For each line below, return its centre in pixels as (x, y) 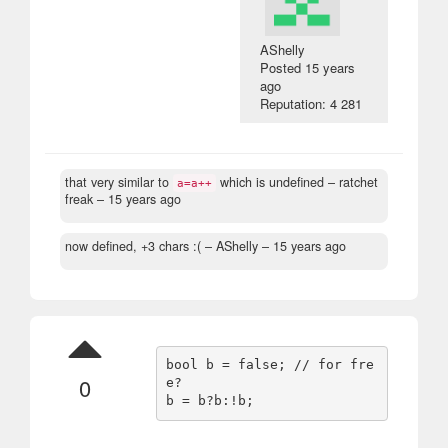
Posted (283, 67)
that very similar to (119, 181)
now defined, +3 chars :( (133, 245)
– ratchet (351, 181)
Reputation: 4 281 (311, 103)
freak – (86, 198)
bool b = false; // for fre (270, 365)
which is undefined (270, 181)
